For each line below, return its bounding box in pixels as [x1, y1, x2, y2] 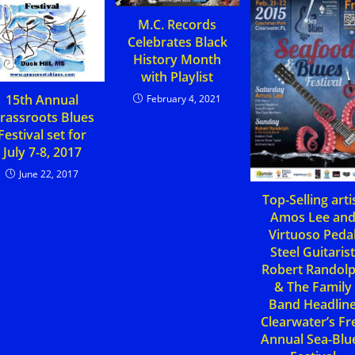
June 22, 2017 [19, 167, 79, 181]
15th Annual [6, 91, 79, 109]
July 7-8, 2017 [2, 143, 82, 162]
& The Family [273, 278, 352, 296]
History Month [133, 51, 222, 69]
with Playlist [141, 68, 214, 86]
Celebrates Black [127, 33, 227, 52]
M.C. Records [138, 16, 217, 34]
